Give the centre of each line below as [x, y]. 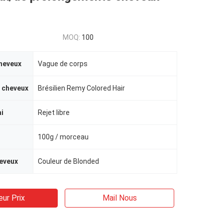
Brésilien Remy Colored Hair [81, 88]
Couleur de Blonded [68, 161]
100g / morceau [63, 137]
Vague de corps [63, 64]
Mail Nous [119, 198]
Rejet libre [54, 112]
